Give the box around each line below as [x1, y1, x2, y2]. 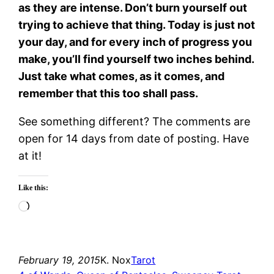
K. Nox [100, 253, 131, 266]
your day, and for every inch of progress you [18, 35, 253, 48]
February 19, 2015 [18, 253, 101, 266]
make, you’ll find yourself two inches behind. [18, 52, 254, 65]
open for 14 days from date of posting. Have [18, 131, 250, 145]
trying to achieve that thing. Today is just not [18, 18, 256, 31]
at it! [18, 149, 42, 162]
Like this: [18, 183, 49, 192]
